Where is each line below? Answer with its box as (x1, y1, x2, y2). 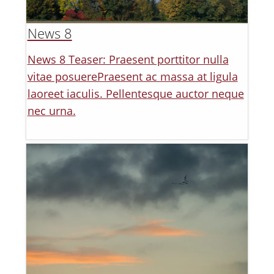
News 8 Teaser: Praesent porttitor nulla (27, 52, 229, 67)
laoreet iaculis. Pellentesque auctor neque (27, 86, 244, 102)
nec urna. (27, 103, 76, 119)
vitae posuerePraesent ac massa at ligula (27, 69, 238, 84)
